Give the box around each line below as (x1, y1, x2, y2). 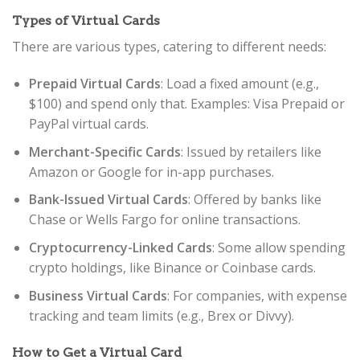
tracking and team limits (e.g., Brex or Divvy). (28, 306, 294, 325)
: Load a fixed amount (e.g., (160, 75, 319, 93)
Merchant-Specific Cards (28, 142, 181, 161)
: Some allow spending (211, 238, 346, 256)
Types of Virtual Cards (12, 13, 160, 29)
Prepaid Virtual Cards (28, 75, 161, 93)
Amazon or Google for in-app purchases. (28, 162, 274, 181)
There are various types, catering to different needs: (12, 38, 326, 56)
